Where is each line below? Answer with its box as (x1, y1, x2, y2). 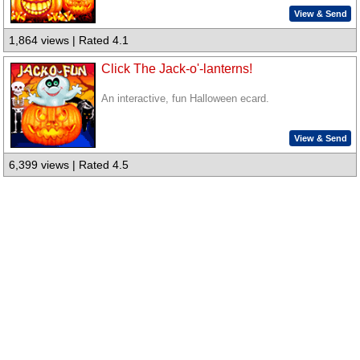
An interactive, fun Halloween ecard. (101, 92, 270, 104)
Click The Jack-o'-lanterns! (101, 61, 253, 76)
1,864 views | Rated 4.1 (9, 34, 129, 47)
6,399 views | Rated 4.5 (9, 158, 129, 172)
